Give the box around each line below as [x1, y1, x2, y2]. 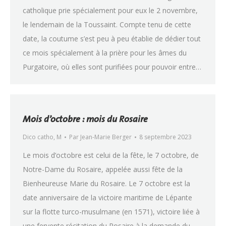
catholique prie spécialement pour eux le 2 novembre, [23, 6, 198, 15]
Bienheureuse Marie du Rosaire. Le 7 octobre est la [23, 179, 190, 188]
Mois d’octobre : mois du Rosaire [23, 111, 148, 126]
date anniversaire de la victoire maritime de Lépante [23, 193, 192, 202]
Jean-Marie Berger [80, 133, 132, 141]
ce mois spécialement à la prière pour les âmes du [23, 48, 187, 58]
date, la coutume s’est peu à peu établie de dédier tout [23, 34, 201, 43]
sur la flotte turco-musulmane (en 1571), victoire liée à [23, 207, 200, 216]
